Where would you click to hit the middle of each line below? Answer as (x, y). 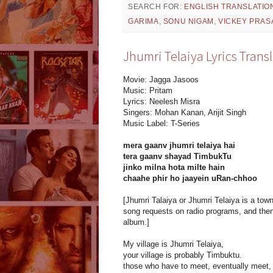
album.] (136, 222)
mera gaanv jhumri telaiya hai (179, 146)
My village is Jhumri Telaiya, (173, 244)
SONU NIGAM (188, 22)
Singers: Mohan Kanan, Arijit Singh (185, 113)
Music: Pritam (148, 91)
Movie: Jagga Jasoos (161, 80)
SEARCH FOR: (156, 7)
